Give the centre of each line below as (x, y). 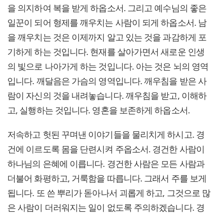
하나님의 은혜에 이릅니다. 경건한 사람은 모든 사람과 (106, 164)
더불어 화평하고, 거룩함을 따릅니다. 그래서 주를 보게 (107, 178)
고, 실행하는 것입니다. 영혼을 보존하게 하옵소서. (99, 110)
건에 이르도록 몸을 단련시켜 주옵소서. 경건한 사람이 (106, 149)
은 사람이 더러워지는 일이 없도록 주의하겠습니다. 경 (106, 208)
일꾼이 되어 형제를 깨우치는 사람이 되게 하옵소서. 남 (107, 23)
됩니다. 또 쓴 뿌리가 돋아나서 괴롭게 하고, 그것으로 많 (109, 193)
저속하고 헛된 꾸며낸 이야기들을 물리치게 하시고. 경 (106, 135)
